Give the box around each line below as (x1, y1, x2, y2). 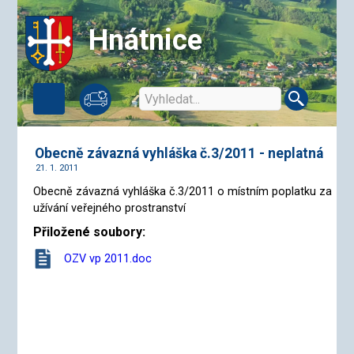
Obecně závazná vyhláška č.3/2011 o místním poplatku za (33, 184, 333, 198)
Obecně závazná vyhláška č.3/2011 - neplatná (35, 145, 324, 161)
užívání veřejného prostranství (33, 201, 186, 215)
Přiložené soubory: (33, 224, 146, 239)
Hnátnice (88, 24, 203, 57)
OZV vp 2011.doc (64, 251, 153, 265)
